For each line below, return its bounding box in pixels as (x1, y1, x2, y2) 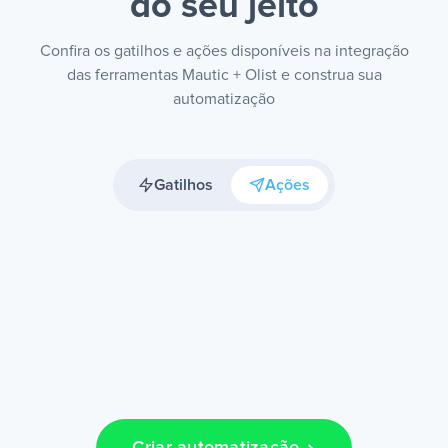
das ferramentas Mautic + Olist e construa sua (66, 67, 382, 83)
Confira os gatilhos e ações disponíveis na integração (39, 43, 409, 59)
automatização (173, 91, 275, 107)
